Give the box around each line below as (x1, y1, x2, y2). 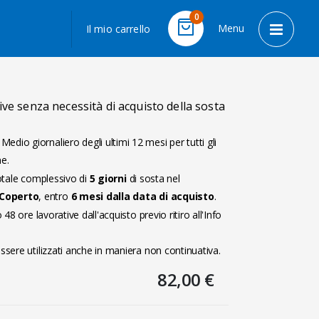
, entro (38, 189, 71, 203)
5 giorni (89, 171, 127, 185)
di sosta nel (126, 171, 180, 185)
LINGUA (233, 5, 265, 18)
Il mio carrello (85, 22, 150, 36)
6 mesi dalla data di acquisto (70, 189, 214, 203)
